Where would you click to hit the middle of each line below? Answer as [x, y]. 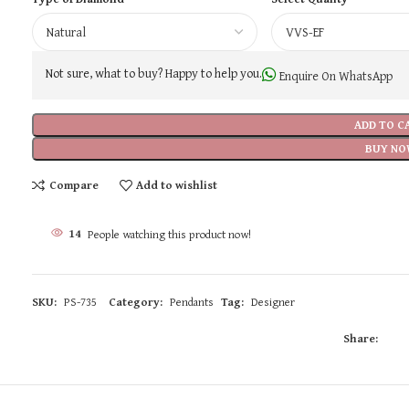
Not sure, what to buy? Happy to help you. [154, 73]
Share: [361, 338]
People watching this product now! [170, 234]
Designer [273, 301]
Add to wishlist [176, 185]
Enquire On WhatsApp [335, 75]
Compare [73, 185]
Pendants [192, 301]
